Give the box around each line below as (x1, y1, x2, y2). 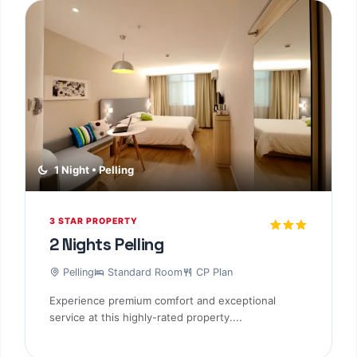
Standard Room (104, 265, 182, 278)
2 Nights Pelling (49, 233, 164, 256)
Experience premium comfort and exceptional (49, 293, 276, 307)
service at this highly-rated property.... (49, 310, 242, 324)
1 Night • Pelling (51, 163, 134, 177)
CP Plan (193, 265, 233, 278)
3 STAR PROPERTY (49, 216, 138, 227)
